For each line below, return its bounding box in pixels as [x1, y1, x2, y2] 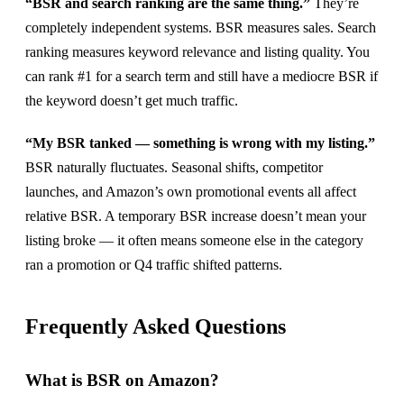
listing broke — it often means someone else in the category [25, 232, 363, 248]
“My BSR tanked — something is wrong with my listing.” [25, 134, 375, 151]
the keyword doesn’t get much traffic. [25, 92, 238, 108]
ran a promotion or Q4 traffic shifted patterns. [25, 256, 282, 272]
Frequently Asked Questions [25, 314, 286, 338]
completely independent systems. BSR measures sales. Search [25, 19, 376, 35]
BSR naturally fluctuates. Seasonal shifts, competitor [25, 159, 323, 175]
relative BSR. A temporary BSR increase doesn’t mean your [25, 207, 366, 224]
